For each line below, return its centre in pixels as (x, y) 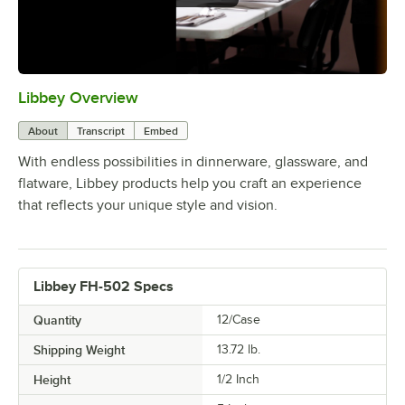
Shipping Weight (79, 350)
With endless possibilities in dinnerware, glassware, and (193, 162)
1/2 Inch (238, 380)
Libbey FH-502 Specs (104, 287)
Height (52, 380)
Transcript (101, 132)
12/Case (239, 320)
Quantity (57, 320)
